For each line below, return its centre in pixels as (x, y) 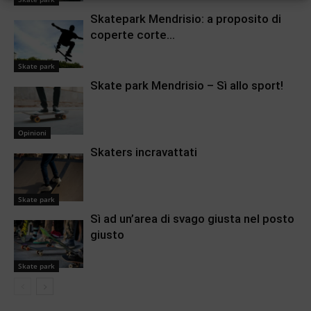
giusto (107, 235)
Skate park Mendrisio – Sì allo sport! (187, 86)
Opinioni (32, 133)
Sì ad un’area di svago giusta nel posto (192, 219)
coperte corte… (133, 35)
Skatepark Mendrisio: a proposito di (186, 19)
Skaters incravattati (144, 152)
